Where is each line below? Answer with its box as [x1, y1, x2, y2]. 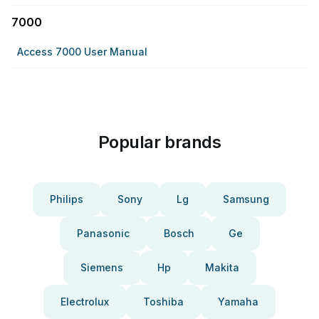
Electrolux [61, 296, 109, 308]
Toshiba [143, 296, 184, 308]
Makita [204, 261, 239, 273]
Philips [50, 193, 83, 205]
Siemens [80, 261, 123, 273]
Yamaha [218, 296, 258, 308]
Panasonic [76, 227, 130, 239]
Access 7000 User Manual [17, 46, 147, 58]
